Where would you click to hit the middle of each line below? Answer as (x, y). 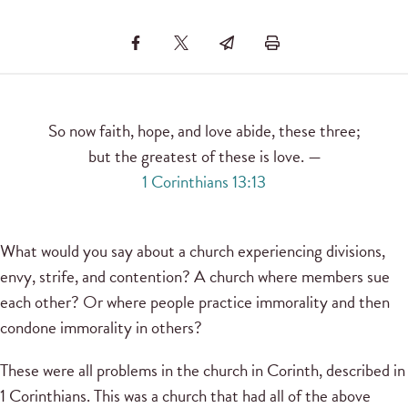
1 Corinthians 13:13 (204, 182)
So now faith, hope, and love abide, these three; (204, 131)
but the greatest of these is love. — (204, 157)
